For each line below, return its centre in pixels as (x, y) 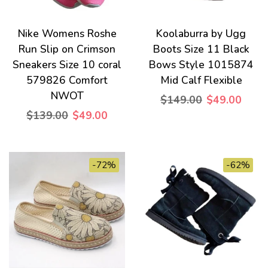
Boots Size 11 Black (201, 49)
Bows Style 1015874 (201, 65)
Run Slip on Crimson (67, 49)
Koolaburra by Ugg (201, 33)
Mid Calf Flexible (201, 80)
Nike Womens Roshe (67, 33)
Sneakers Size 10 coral (67, 65)
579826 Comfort (67, 80)
